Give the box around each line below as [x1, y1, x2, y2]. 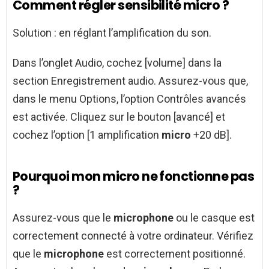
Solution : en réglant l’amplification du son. [13, 26, 211, 40]
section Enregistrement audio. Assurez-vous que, [13, 74, 248, 88]
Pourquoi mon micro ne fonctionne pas [13, 168, 255, 186]
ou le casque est [174, 211, 255, 225]
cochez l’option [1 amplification [13, 128, 162, 142]
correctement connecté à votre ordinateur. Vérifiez [13, 229, 253, 243]
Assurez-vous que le [13, 211, 113, 225]
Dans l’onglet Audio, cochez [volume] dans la [13, 56, 222, 70]
